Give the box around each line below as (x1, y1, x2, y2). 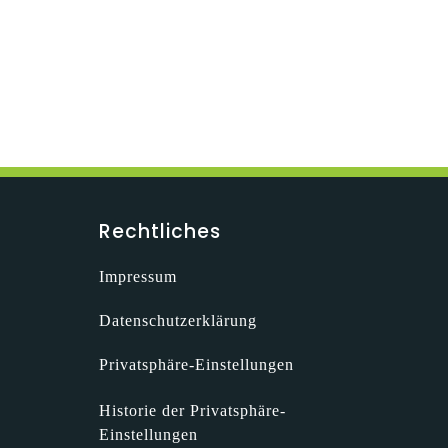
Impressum (99, 268, 177, 285)
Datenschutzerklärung (99, 312, 257, 329)
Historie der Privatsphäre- (99, 402, 286, 419)
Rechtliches (99, 218, 221, 245)
